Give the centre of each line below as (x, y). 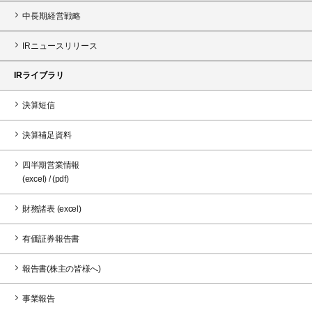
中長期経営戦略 (52, 16)
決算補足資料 (47, 135)
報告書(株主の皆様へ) (62, 268)
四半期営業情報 (51, 165)
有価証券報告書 (51, 239)
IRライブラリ (39, 75)
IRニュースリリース (60, 46)
